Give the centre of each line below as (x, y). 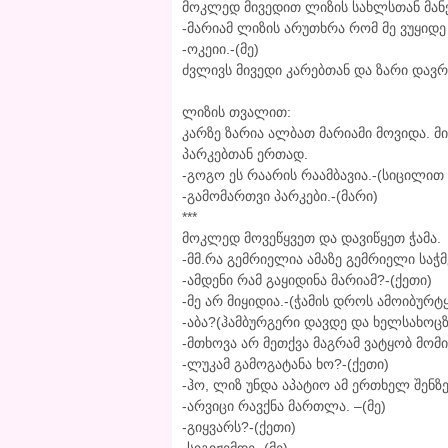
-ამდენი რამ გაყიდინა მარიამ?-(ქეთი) (307, 280)
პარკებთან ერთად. (245, 154)
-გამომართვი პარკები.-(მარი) (280, 196)
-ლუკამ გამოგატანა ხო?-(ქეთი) (285, 364)
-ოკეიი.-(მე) (220, 49)
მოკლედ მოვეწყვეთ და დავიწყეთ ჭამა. (311, 238)
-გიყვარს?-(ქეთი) (239, 427)
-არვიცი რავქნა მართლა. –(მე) (284, 406)
